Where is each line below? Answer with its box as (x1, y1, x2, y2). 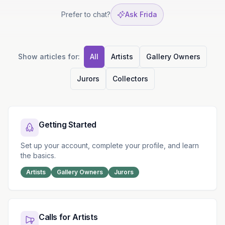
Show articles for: (18, 52, 80, 61)
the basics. (21, 151, 56, 160)
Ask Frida (125, 10, 157, 19)
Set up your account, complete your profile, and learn (21, 141, 199, 150)
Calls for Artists (39, 212, 98, 222)
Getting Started (39, 120, 96, 130)
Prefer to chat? (61, 10, 110, 19)
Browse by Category (8, 106, 82, 117)
